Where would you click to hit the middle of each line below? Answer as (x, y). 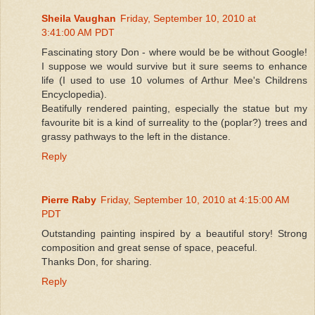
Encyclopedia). (74, 94)
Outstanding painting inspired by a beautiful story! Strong (174, 233)
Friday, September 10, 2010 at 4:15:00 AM (195, 199)
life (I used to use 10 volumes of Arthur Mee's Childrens (174, 80)
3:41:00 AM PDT (78, 32)
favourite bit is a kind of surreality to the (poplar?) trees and (174, 122)
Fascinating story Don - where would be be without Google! (174, 52)
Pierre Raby (69, 199)
